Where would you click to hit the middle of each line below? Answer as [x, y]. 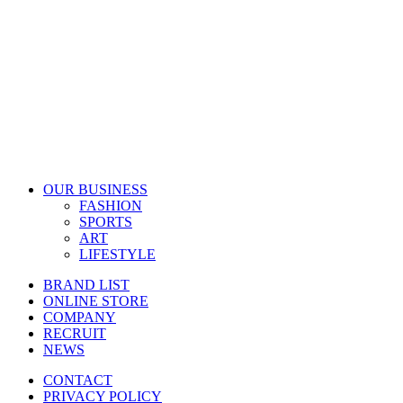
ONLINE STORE [96, 300]
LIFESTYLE [117, 254]
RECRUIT [75, 333]
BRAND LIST [86, 284]
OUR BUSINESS [95, 189]
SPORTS [106, 221]
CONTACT [78, 380]
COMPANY [80, 317]
